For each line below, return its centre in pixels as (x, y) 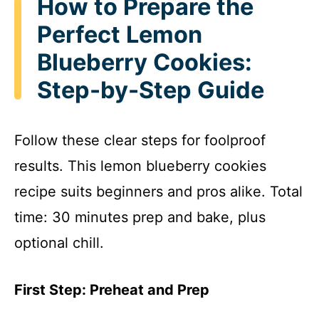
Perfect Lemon (120, 35)
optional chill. (59, 242)
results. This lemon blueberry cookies (140, 166)
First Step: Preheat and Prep (112, 289)
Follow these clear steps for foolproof (140, 140)
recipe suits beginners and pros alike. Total (158, 191)
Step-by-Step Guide (151, 90)
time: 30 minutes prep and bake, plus (140, 217)
